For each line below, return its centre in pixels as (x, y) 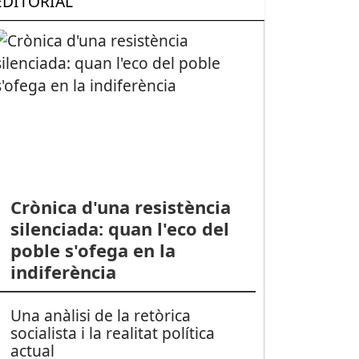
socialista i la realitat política (112, 333)
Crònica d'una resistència (120, 206)
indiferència (63, 271)
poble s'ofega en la (93, 250)
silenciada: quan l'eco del (119, 228)
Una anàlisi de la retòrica (100, 315)
